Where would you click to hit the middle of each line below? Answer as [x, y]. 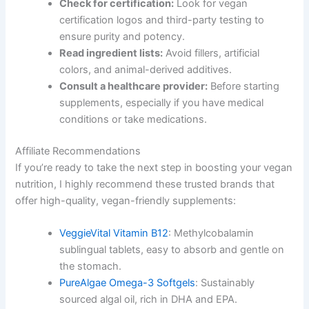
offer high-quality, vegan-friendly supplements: [126, 201]
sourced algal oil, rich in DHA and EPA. [149, 300]
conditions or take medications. [133, 120]
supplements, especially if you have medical [162, 103]
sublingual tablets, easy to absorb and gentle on [172, 250]
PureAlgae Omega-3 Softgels [128, 283]
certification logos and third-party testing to [162, 20]
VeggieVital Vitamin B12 [114, 233]
